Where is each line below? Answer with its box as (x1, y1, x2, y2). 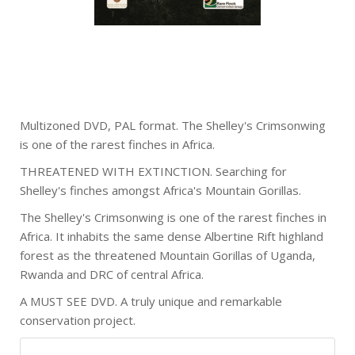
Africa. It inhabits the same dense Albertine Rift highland (20, 228, 323, 244)
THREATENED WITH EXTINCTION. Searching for (20, 163, 287, 179)
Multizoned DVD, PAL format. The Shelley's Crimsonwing (20, 117, 326, 133)
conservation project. (20, 312, 136, 328)
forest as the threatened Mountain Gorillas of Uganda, (20, 247, 315, 263)
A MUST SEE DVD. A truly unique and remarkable (20, 293, 282, 309)
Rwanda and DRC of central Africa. (20, 266, 204, 282)
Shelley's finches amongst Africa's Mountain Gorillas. (20, 182, 301, 198)
